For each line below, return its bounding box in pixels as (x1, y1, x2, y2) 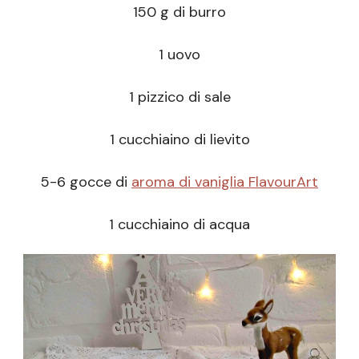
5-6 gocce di (41, 172, 131, 192)
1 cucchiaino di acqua (109, 215, 250, 235)
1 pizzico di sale (128, 87, 231, 107)
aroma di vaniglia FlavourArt (131, 172, 318, 192)
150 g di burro (133, 2, 226, 22)
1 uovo (159, 45, 200, 65)
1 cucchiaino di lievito (109, 130, 250, 150)
